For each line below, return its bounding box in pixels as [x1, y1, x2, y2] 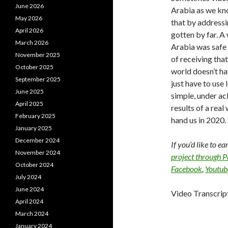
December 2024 [15, 136, 60, 144]
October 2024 [15, 161, 53, 168]
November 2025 [15, 51, 60, 59]
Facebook [171, 164, 202, 174]
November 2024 [15, 149, 60, 156]
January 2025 [15, 124, 52, 132]
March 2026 [15, 39, 48, 46]
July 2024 [15, 173, 41, 181]
